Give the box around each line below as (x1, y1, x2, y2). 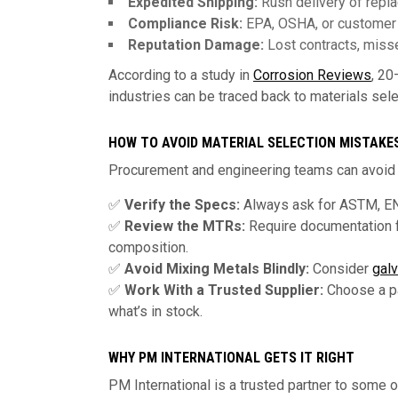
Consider (309, 260, 372, 277)
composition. (108, 239, 188, 256)
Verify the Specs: (124, 196, 240, 213)
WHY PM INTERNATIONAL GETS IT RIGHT (108, 349, 354, 366)
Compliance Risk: (128, 15, 243, 32)
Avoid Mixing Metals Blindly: (124, 260, 309, 277)
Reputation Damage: (128, 36, 264, 53)
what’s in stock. (108, 303, 203, 320)
